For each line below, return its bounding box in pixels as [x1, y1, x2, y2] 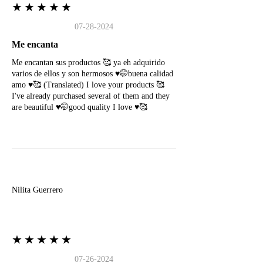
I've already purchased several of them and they [12, 92, 170, 100]
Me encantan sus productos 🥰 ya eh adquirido [12, 58, 165, 67]
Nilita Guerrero [12, 186, 63, 194]
